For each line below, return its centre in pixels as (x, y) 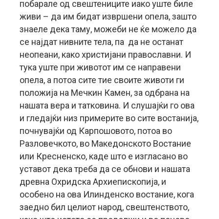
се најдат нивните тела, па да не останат (101, 42)
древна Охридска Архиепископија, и (93, 182)
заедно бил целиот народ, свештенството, (104, 207)
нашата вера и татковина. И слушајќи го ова (107, 105)
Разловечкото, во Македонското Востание (105, 143)
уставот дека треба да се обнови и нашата (105, 169)
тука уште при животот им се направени (100, 67)
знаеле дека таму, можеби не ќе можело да (108, 29)
